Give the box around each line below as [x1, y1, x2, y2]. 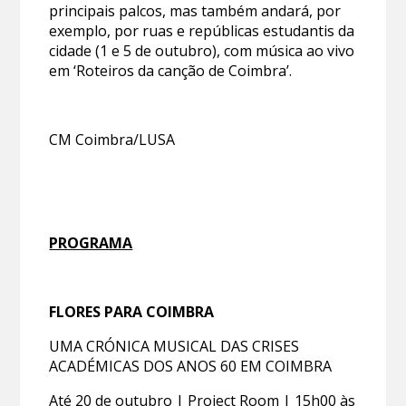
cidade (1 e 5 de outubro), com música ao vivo [49, 40, 355, 61]
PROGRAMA [49, 232, 133, 253]
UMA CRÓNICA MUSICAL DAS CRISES [49, 335, 300, 356]
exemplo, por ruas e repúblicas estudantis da [49, 20, 355, 41]
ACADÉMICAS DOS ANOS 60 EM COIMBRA [49, 355, 333, 376]
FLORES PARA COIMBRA [49, 301, 215, 322]
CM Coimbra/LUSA [49, 129, 176, 150]
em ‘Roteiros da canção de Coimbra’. [49, 60, 293, 81]
